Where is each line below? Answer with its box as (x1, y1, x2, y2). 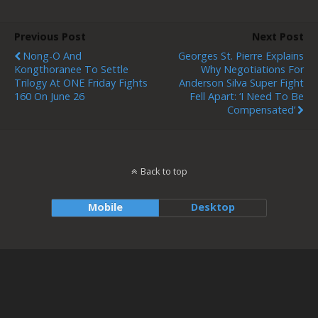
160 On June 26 (14, 89, 84, 103)
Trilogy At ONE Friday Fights (14, 76, 148, 89)
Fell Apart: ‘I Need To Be (190, 89, 304, 103)
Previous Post (14, 30, 86, 43)
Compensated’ (227, 103, 295, 116)
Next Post (252, 30, 304, 43)
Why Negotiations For (201, 62, 304, 76)
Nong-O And (23, 49, 82, 62)
